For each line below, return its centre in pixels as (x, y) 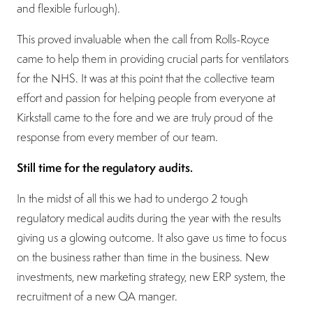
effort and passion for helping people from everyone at (146, 97)
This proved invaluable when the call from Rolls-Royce (143, 39)
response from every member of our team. (117, 137)
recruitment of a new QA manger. (97, 296)
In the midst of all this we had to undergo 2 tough (132, 198)
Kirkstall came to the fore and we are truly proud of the (145, 117)
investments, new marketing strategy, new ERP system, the (151, 276)
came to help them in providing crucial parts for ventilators (153, 58)
